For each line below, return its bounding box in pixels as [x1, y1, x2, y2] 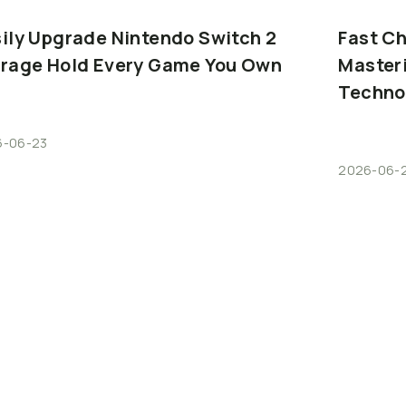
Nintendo [111, 24, 195, 50]
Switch [198, 24, 262, 50]
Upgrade [28, 24, 108, 50]
